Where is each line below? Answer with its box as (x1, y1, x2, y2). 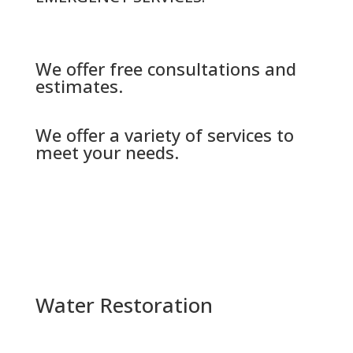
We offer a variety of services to (35, 122, 294, 147)
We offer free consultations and (35, 56, 296, 80)
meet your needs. (35, 139, 179, 164)
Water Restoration (35, 290, 213, 319)
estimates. (35, 73, 123, 98)
